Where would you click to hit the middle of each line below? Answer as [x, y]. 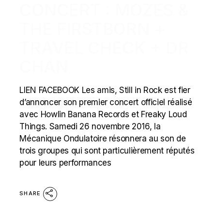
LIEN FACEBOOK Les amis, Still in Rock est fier [105, 90]
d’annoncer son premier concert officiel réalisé [106, 102]
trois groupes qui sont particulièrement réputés [107, 151]
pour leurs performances [65, 163]
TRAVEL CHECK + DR [104, 48]
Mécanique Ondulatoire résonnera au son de [103, 139]
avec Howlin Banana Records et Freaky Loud [103, 114]
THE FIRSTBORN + [93, 29]
